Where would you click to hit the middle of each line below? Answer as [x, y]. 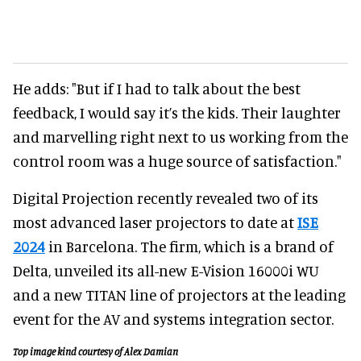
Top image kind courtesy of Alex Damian [95, 351]
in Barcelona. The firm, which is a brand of [189, 246]
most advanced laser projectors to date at [155, 222]
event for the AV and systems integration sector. [173, 318]
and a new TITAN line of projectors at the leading [179, 294]
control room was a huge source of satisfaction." [177, 160]
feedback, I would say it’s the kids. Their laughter [177, 112]
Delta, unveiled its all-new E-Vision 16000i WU [166, 270]
